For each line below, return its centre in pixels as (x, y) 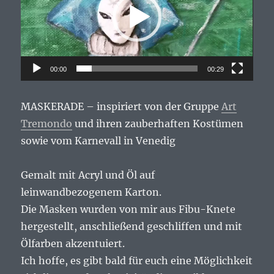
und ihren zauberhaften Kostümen (158, 123)
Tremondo (47, 123)
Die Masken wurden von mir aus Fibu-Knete (128, 209)
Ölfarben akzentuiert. (73, 243)
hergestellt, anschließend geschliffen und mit (132, 226)
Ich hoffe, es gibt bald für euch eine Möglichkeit (137, 260)
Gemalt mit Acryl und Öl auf (88, 175)
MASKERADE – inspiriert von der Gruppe (121, 106)
